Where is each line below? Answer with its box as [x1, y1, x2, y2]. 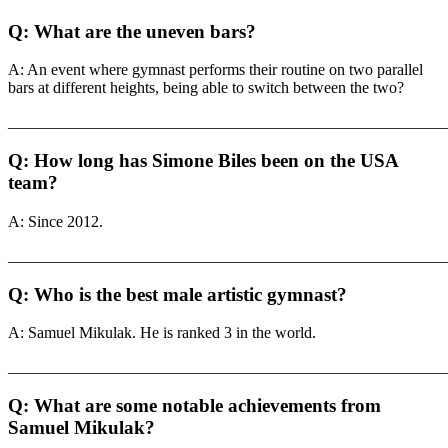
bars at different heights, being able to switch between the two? [8, 79, 404, 97]
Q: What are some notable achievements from [8, 395, 381, 417]
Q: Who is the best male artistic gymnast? [8, 283, 347, 305]
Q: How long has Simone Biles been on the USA [8, 150, 398, 172]
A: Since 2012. [8, 212, 103, 230]
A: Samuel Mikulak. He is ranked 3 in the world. [8, 324, 316, 342]
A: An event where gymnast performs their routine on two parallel [8, 61, 423, 79]
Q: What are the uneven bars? [8, 20, 256, 42]
